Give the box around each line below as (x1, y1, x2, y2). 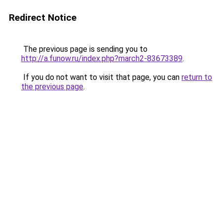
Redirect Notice (9, 12, 76, 23)
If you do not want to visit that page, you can (21, 73, 182, 82)
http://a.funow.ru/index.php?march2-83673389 (21, 54, 183, 63)
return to (182, 73, 212, 82)
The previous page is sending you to (21, 44, 147, 54)
